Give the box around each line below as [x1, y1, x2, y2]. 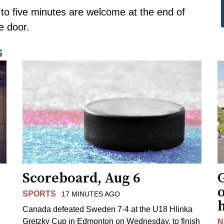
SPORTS [22, 189, 56, 198]
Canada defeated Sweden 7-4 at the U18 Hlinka [22, 204, 193, 213]
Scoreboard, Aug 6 [22, 169, 141, 187]
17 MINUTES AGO [61, 189, 120, 198]
